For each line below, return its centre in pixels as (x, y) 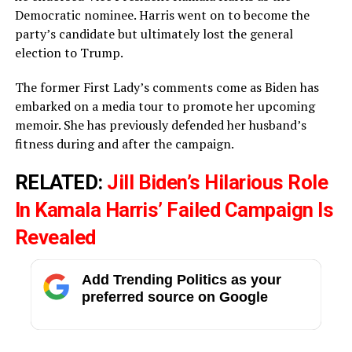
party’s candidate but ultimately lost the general (154, 33)
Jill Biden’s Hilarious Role (218, 182)
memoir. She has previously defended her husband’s (160, 125)
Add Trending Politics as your (181, 279)
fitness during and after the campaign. (124, 143)
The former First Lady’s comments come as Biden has (167, 87)
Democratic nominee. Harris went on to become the (162, 15)
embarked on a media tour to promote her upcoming (165, 106)
